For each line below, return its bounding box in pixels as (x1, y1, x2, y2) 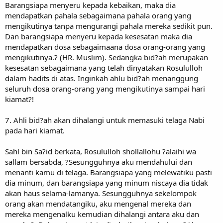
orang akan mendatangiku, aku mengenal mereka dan (5, 198, 191, 209)
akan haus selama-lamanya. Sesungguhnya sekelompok (5, 188, 197, 198)
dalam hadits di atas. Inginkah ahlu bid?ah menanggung (5, 73, 198, 83)
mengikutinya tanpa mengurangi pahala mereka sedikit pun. (5, 20, 213, 31)
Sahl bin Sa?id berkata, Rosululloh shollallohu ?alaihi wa (5, 146, 196, 156)
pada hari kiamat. (5, 125, 65, 135)
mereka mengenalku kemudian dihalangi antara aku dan (5, 209, 199, 219)
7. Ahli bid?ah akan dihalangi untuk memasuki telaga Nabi (5, 114, 205, 125)
